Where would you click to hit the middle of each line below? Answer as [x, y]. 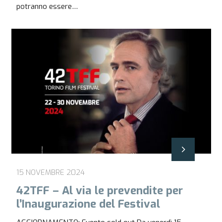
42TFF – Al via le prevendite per [99, 191]
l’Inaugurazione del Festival [88, 204]
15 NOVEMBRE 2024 [50, 172]
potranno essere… [47, 6]
